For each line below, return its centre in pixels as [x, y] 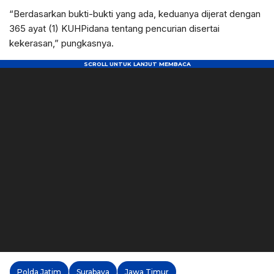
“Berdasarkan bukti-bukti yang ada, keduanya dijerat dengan [135, 14]
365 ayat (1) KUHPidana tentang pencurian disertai [114, 28]
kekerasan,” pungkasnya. [61, 43]
